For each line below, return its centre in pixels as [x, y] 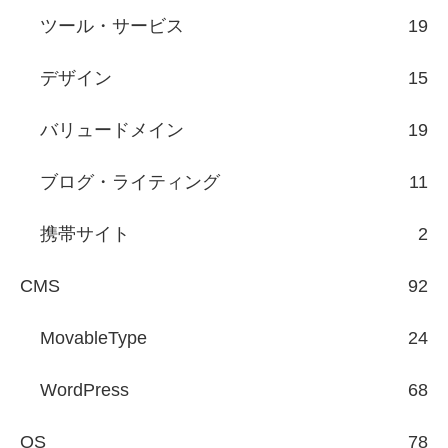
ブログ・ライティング [130, 182]
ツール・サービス [112, 26]
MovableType [93, 338]
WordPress [84, 390]
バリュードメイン [112, 130]
